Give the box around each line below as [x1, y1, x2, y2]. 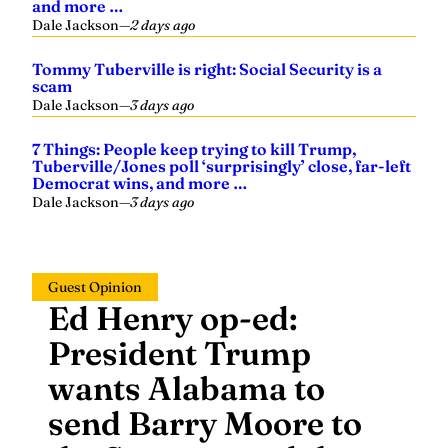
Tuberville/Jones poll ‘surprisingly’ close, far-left [32, 156, 411, 176]
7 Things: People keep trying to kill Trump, [32, 139, 356, 159]
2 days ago [130, 16, 195, 34]
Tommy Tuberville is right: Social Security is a [32, 59, 382, 79]
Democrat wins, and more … [32, 173, 248, 193]
